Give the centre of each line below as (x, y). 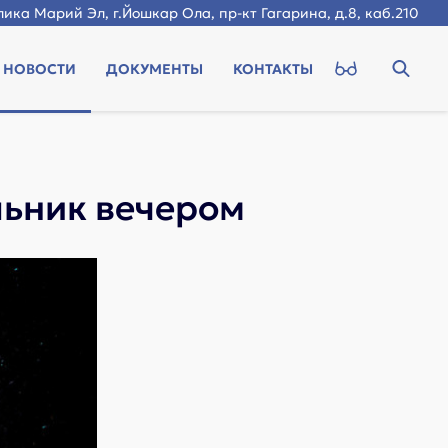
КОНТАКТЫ (273, 68)
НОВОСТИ (39, 68)
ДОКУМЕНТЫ (154, 68)
